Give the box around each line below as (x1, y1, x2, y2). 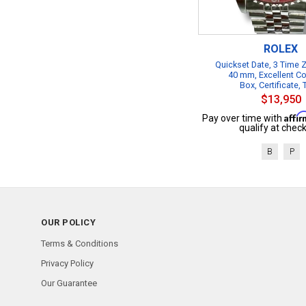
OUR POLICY (41, 217, 96, 227)
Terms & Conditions (41, 238, 118, 249)
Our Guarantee (41, 278, 97, 288)
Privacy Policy (41, 258, 94, 268)
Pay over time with (201, 113, 284, 124)
